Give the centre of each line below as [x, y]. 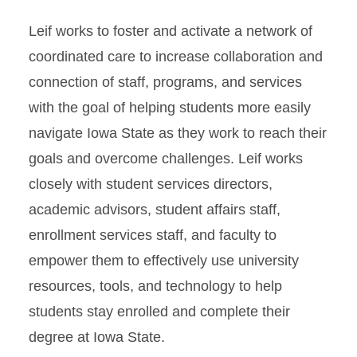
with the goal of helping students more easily [170, 108]
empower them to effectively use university [164, 261]
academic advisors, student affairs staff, [155, 210]
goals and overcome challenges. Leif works [166, 159]
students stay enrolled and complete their [159, 312]
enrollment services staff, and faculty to [153, 235]
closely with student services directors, [151, 184]
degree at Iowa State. [99, 337]
